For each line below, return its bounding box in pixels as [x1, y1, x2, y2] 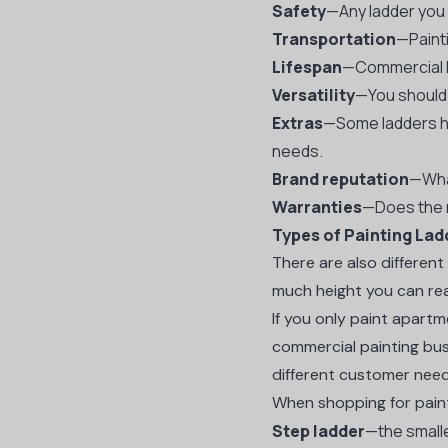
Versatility [272, 84, 355, 106]
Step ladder [272, 420, 365, 442]
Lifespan [272, 56, 342, 78]
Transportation [272, 28, 396, 50]
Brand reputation [272, 168, 409, 190]
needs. [272, 140, 326, 162]
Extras [272, 112, 323, 134]
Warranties [272, 196, 362, 218]
